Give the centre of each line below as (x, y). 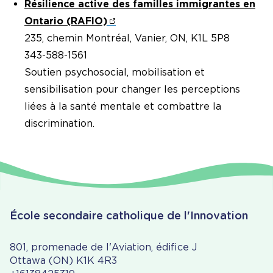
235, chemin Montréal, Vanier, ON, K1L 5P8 (127, 38)
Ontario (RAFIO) (66, 21)
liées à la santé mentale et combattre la (123, 107)
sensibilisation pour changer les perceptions (132, 90)
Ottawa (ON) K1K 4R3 (63, 261)
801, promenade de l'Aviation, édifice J (103, 247)
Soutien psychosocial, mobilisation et (115, 73)
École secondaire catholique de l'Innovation (129, 216)
